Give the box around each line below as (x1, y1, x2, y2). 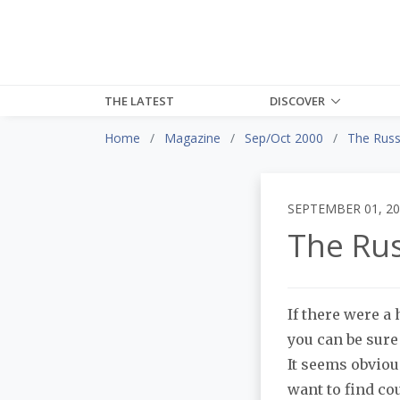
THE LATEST (104, 92, 174, 109)
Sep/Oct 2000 (245, 129, 323, 146)
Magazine (164, 129, 221, 146)
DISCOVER (270, 92, 326, 109)
